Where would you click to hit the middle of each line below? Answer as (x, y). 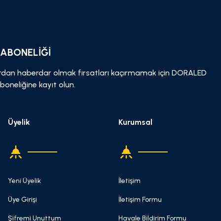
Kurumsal (135, 122)
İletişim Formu (140, 200)
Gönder (110, 11)
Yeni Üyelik (24, 181)
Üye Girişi (22, 200)
